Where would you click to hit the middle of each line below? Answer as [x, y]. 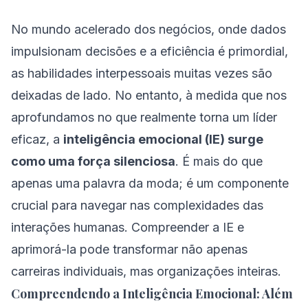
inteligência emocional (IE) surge [163, 139]
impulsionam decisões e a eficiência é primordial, [150, 51]
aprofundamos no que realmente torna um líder [144, 117]
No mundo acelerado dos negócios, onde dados [148, 29]
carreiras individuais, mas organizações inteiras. [146, 271]
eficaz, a [37, 139]
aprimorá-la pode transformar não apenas [129, 249]
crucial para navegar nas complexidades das [137, 205]
